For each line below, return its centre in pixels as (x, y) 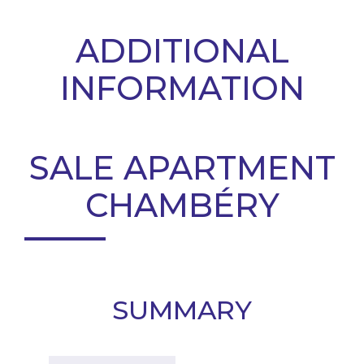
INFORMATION (182, 88)
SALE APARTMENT (182, 168)
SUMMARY (182, 310)
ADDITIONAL (182, 51)
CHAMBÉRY (182, 205)
